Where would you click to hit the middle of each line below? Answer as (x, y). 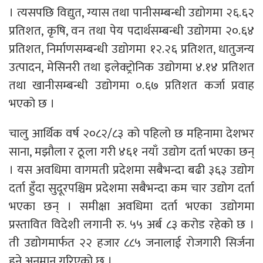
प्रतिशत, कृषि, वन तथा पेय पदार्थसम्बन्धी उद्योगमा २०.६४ (131, 31)
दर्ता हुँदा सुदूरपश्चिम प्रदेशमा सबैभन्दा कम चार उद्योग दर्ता (131, 188)
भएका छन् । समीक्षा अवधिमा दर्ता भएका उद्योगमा (131, 207)
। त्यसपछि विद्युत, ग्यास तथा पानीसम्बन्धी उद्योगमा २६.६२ (131, 13)
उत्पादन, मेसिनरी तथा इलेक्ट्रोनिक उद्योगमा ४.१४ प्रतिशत (131, 68)
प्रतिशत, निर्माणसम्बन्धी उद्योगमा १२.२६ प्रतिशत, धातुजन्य (131, 49)
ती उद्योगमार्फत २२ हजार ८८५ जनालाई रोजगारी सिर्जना (131, 243)
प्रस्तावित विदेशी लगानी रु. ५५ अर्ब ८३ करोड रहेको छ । (131, 225)
